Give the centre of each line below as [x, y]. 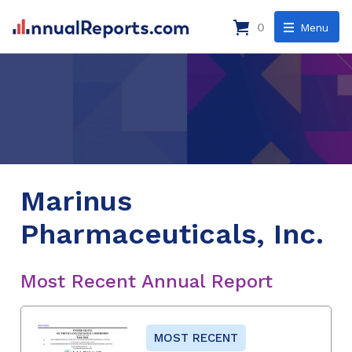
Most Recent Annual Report [147, 281]
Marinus [76, 201]
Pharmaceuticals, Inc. [172, 234]
